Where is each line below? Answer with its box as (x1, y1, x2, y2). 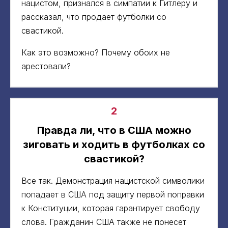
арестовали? (21, 61, 71, 71)
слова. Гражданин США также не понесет (21, 216, 186, 227)
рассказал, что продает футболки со (21, 11, 166, 22)
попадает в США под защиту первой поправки (21, 189, 204, 199)
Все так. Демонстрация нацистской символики (21, 175, 205, 186)
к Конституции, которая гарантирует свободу (21, 203, 200, 213)
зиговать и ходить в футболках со (23, 138, 205, 151)
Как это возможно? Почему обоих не (21, 47, 170, 58)
